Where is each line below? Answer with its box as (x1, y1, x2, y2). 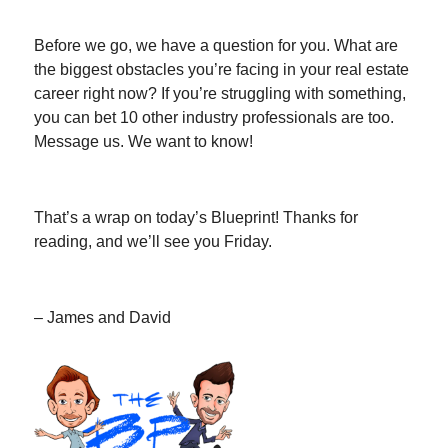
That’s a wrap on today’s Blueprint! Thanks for (34, 208, 358, 226)
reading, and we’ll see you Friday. (34, 232, 272, 250)
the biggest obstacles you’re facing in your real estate (34, 60, 409, 78)
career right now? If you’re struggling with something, (34, 84, 406, 102)
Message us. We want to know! (34, 132, 253, 150)
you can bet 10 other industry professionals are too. (34, 108, 394, 126)
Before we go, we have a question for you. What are (34, 36, 398, 54)
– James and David (34, 308, 171, 326)
